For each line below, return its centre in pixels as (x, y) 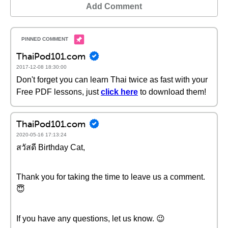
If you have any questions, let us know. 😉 (91, 219)
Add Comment (114, 6)
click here (119, 92)
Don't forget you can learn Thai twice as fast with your (112, 80)
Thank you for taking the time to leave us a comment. (111, 177)
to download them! (172, 92)
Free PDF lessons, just (58, 92)
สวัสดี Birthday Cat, (51, 147)
